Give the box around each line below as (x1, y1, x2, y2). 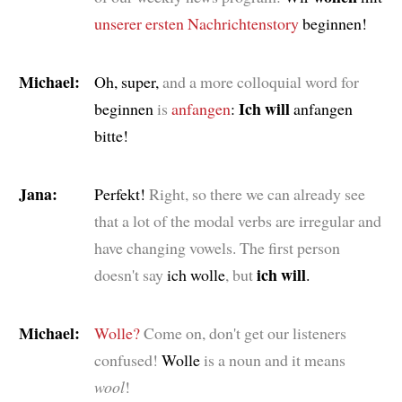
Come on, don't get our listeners (143, 321, 346, 344)
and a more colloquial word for (162, 70, 359, 92)
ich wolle (162, 263, 225, 285)
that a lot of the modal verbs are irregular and (93, 209, 381, 232)
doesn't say (93, 263, 163, 285)
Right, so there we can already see (148, 182, 365, 205)
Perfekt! (93, 182, 149, 205)
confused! (93, 348, 158, 371)
